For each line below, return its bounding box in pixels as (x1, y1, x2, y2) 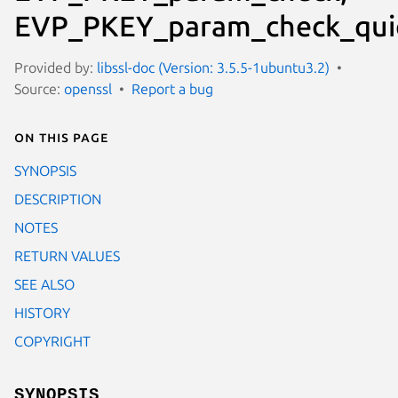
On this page (14, 128, 108, 145)
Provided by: (14, 59, 97, 76)
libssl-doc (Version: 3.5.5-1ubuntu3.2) (97, 59, 330, 76)
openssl (64, 80, 112, 97)
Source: (14, 80, 64, 97)
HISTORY (14, 304, 70, 321)
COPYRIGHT (14, 332, 91, 349)
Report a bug (131, 80, 213, 97)
